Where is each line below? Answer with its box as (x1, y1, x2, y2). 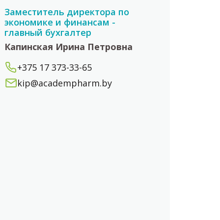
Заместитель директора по (4, 6, 130, 18)
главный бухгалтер (4, 27, 92, 38)
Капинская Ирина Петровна (4, 41, 133, 53)
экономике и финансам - (4, 16, 116, 28)
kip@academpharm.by (17, 77, 112, 89)
